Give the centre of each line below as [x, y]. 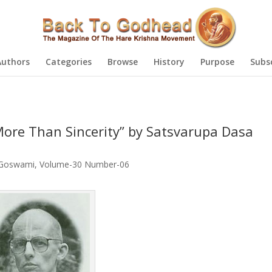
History [169, 62]
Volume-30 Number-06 [84, 164]
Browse [122, 62]
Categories [68, 62]
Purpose [217, 62]
